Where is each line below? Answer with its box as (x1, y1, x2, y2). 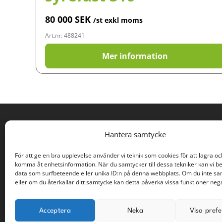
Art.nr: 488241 (45, 31, 85, 40)
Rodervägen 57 (5, 141, 55, 150)
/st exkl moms (93, 15, 143, 25)
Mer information (102, 51, 168, 61)
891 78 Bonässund (5, 153, 66, 163)
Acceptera (39, 207, 71, 214)
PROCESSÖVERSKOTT (5, 127, 105, 141)
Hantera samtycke (104, 129, 166, 139)
